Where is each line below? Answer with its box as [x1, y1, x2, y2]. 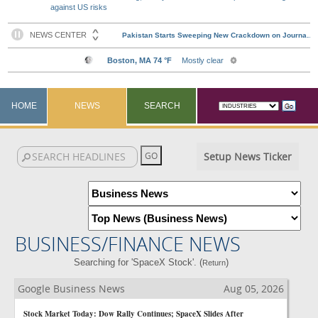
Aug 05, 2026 [224, 282, 284, 295]
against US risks [50, 3, 108, 11]
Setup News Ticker [203, 150, 292, 163]
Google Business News [18, 282, 125, 295]
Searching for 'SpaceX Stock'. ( [73, 257, 202, 268]
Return [202, 258, 226, 267]
